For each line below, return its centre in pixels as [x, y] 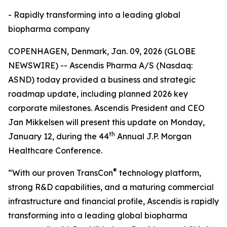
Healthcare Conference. [55, 150]
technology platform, [159, 173]
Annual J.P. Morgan [153, 136]
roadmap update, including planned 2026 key [98, 94]
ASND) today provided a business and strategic [102, 80]
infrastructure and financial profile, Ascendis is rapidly [113, 201]
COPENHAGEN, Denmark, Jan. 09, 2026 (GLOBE [102, 51]
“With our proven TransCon [61, 173]
